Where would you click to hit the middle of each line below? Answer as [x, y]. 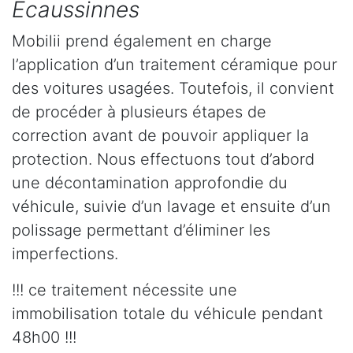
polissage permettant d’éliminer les [141, 230]
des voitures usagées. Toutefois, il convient [173, 89]
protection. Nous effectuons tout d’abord [163, 160]
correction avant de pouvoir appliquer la [160, 136]
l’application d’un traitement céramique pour [175, 65]
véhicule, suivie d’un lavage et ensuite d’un [171, 207]
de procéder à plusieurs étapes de [139, 112]
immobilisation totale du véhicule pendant [167, 314]
